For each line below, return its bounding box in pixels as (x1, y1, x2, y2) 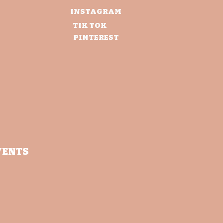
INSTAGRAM (70, 7, 121, 16)
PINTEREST (73, 33, 119, 42)
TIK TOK (73, 21, 107, 30)
